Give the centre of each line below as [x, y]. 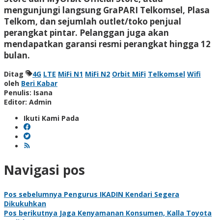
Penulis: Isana [28, 92]
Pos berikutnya [31, 213]
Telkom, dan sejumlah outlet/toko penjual [93, 21]
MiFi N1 [70, 74]
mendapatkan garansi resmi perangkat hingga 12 [107, 44]
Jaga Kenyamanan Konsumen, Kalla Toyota [135, 213]
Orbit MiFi [129, 74]
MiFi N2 [97, 74]
